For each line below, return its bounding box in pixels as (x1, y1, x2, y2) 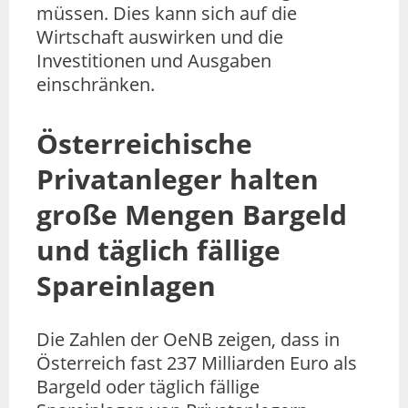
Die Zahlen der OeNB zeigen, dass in (36, 326, 340, 352)
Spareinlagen (36, 266, 216, 304)
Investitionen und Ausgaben (36, 47, 271, 73)
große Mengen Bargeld (36, 195, 347, 233)
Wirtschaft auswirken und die (36, 24, 283, 49)
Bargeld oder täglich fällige (36, 373, 260, 399)
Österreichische (36, 124, 252, 162)
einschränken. (36, 71, 155, 97)
